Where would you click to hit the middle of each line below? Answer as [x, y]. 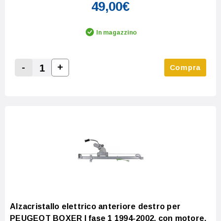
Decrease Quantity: [59, 79]
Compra [185, 67]
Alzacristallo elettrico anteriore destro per [95, 206]
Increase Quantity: [93, 78]
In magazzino [116, 32]
